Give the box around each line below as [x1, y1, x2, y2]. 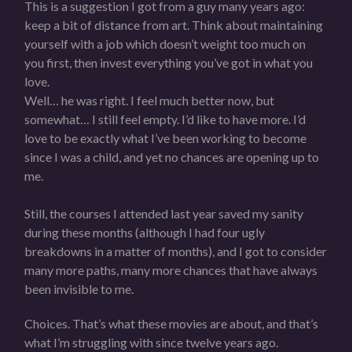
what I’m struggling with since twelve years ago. [24, 334, 279, 350]
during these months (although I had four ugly [24, 224, 266, 240]
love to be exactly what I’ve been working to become [24, 130, 307, 145]
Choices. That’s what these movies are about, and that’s [24, 315, 319, 331]
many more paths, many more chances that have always [24, 262, 318, 277]
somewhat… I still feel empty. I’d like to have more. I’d [24, 111, 306, 126]
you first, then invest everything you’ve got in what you [24, 54, 313, 70]
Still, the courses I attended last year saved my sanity [24, 205, 304, 221]
